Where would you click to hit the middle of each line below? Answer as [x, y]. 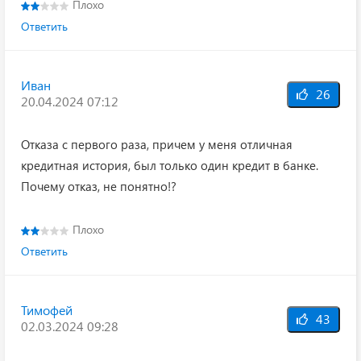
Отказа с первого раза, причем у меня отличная [157, 144]
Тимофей [47, 310]
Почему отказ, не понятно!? [99, 186]
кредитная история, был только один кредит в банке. [170, 165]
